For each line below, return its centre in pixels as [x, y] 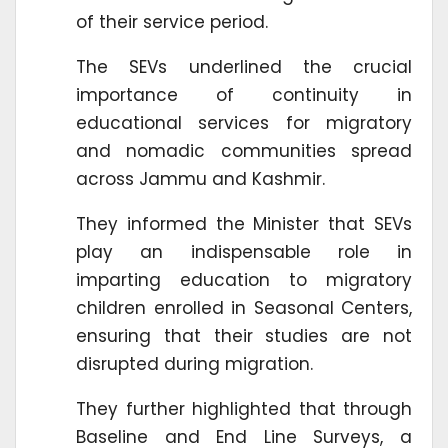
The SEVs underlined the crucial [244, 66]
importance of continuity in [244, 94]
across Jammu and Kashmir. [200, 178]
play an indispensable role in [244, 251]
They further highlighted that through [244, 408]
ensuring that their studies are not [244, 335]
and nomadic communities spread [244, 150]
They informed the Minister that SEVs [244, 223]
